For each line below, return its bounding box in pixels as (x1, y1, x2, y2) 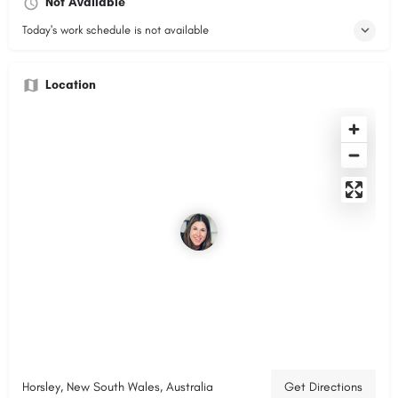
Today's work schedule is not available (22, 22, 209, 36)
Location (45, 76, 96, 92)
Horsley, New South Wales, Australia (22, 378, 213, 394)
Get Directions (284, 378, 362, 394)
